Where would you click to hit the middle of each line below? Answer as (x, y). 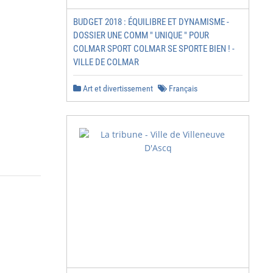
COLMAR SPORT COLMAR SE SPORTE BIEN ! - (154, 49)
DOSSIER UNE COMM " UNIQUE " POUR (141, 35)
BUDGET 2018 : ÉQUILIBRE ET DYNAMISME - (151, 22)
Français (182, 88)
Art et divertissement (117, 88)
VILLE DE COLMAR (106, 62)
